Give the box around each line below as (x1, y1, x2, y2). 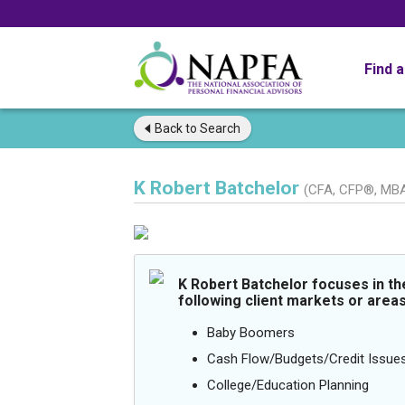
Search (197, 121, 240, 136)
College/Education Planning (207, 377, 369, 393)
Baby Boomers (207, 325, 295, 341)
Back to (155, 121, 197, 136)
